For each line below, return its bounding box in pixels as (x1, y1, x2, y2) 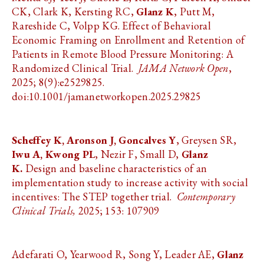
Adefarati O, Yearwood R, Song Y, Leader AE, (12, 247, 217, 261)
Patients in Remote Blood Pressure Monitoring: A (12, 47, 234, 61)
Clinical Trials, (12, 204, 78, 217)
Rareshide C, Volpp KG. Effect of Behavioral (12, 19, 212, 32)
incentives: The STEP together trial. (12, 190, 177, 203)
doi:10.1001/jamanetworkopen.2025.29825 (12, 90, 202, 103)
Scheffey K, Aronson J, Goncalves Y (12, 133, 176, 147)
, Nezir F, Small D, (95, 147, 181, 161)
